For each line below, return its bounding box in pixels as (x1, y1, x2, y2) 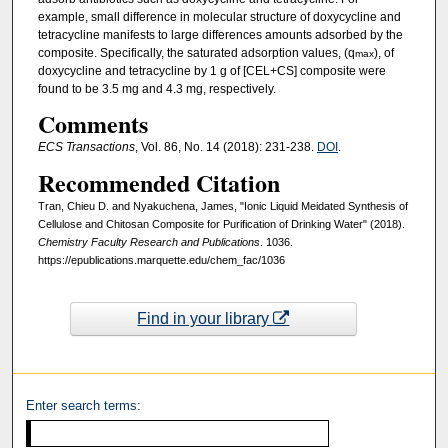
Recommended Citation (37, 165, 280, 201)
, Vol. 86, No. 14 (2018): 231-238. (134, 139, 317, 154)
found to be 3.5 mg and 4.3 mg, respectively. (37, 81, 276, 96)
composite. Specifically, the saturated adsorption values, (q (37, 45, 355, 60)
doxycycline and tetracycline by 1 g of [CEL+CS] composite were (37, 63, 386, 78)
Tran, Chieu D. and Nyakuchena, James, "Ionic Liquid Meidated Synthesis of (37, 200, 408, 213)
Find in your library (137, 309, 274, 327)
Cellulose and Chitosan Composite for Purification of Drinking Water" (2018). (37, 218, 405, 231)
